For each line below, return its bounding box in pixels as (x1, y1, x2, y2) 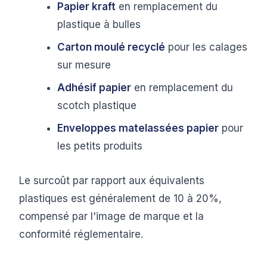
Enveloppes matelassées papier (57, 122, 219, 134)
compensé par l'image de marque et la (19, 210, 204, 222)
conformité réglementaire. (19, 228, 143, 240)
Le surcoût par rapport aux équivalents (19, 175, 204, 187)
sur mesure (57, 59, 111, 71)
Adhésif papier (57, 82, 131, 94)
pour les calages (165, 41, 247, 53)
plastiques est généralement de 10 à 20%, (19, 193, 222, 204)
